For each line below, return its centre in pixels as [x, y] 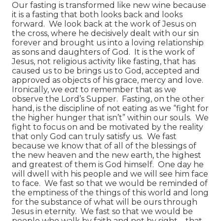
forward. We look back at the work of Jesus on [104, 24]
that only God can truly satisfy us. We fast [94, 136]
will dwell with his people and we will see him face [110, 174]
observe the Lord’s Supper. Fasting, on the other [108, 99]
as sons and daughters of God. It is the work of [103, 52]
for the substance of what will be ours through [105, 202]
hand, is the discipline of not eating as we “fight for [110, 108]
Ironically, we [38, 89]
